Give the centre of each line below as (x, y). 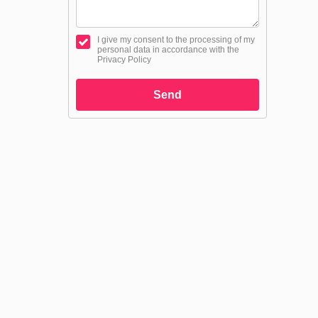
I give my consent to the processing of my (176, 40)
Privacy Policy (124, 60)
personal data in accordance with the (168, 50)
